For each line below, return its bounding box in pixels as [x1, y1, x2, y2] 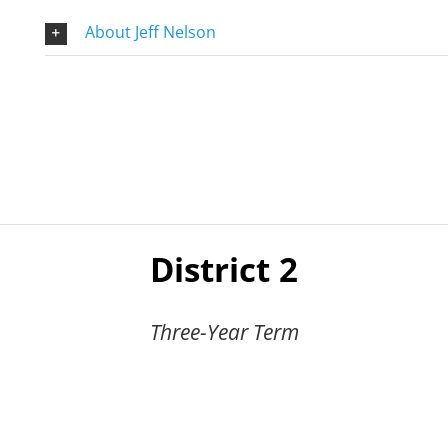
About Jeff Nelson [84, 21, 216, 44]
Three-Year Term [149, 317, 299, 346]
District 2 [150, 246, 298, 292]
